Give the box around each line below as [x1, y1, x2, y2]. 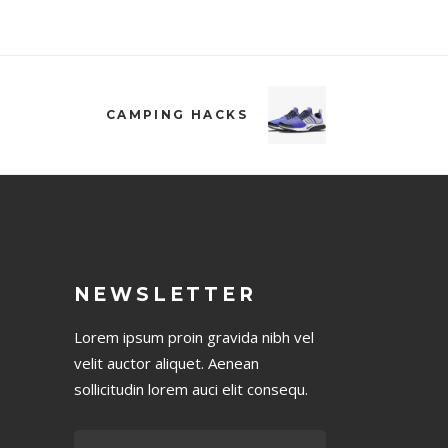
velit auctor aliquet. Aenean [73, 353, 259, 374]
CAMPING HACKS [105, 107, 248, 123]
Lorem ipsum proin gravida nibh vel [73, 327, 314, 348]
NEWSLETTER [73, 283, 257, 307]
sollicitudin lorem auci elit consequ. [73, 379, 308, 400]
